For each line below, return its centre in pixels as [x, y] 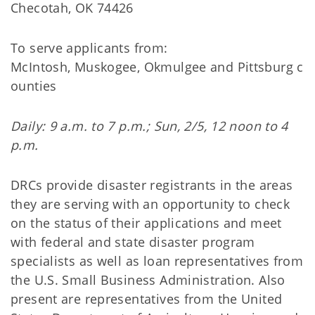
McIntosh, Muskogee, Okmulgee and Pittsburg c [157, 67]
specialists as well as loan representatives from [157, 261]
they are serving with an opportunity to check [150, 204]
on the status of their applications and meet [146, 223]
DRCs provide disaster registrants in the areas [152, 185]
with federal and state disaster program [133, 242]
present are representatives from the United [147, 299]
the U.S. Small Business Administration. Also [148, 280]
